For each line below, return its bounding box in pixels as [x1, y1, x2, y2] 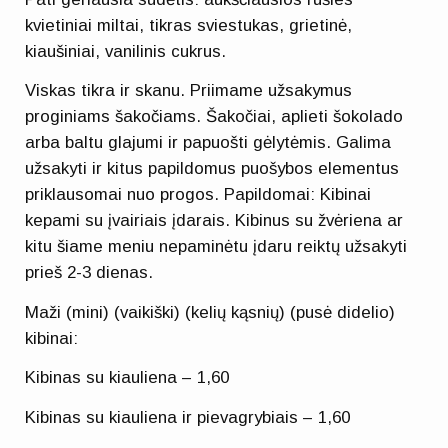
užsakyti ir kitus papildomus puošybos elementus [25, 159, 400, 179]
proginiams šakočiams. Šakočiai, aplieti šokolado [25, 107, 404, 127]
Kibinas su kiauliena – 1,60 [25, 368, 230, 388]
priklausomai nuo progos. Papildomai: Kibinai [25, 185, 372, 205]
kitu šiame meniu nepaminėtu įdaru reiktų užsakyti [25, 237, 408, 257]
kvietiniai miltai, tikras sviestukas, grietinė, [25, 16, 353, 36]
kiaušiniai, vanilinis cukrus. [25, 42, 227, 62]
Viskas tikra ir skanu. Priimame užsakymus [25, 81, 353, 101]
